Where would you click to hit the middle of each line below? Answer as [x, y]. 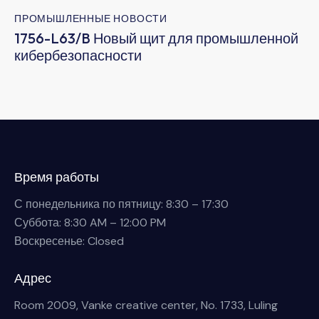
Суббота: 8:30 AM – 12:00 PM [90, 222]
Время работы [57, 177]
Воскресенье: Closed [69, 241]
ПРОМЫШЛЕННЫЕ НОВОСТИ [91, 18]
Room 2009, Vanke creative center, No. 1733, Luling [146, 305]
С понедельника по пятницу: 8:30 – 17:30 [121, 204]
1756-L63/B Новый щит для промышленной [156, 38]
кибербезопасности [78, 56]
